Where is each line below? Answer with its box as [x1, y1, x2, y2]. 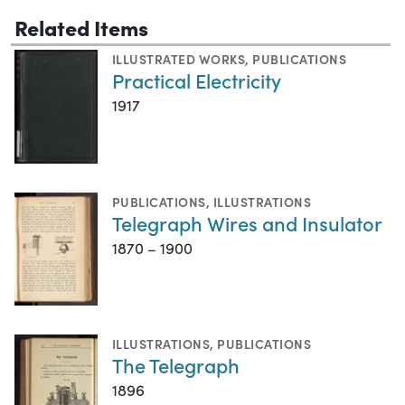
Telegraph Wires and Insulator [112, 208, 382, 237]
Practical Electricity [112, 65, 281, 94]
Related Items [14, 11, 148, 42]
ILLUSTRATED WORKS [112, 49, 246, 68]
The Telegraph [112, 351, 240, 380]
